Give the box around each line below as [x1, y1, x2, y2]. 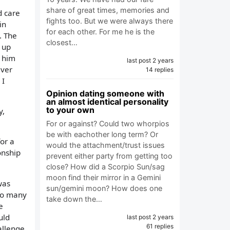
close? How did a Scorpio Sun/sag [46, 162, 165, 171]
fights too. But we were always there [46, 16, 173, 25]
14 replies [146, 66, 174, 73]
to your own [46, 105, 94, 115]
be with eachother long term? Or [46, 130, 158, 139]
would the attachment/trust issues [46, 141, 165, 149]
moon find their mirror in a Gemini [46, 173, 161, 182]
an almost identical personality [46, 97, 168, 107]
